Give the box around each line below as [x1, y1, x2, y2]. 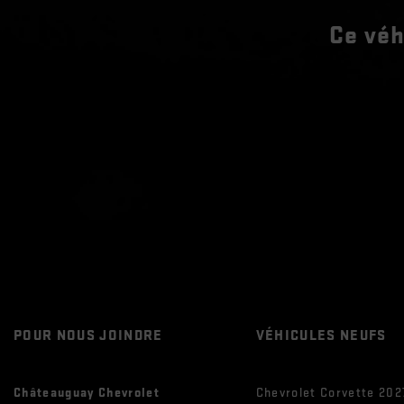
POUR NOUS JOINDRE [14, 327, 163, 345]
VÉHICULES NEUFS [255, 327, 387, 345]
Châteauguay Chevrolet [14, 385, 160, 401]
